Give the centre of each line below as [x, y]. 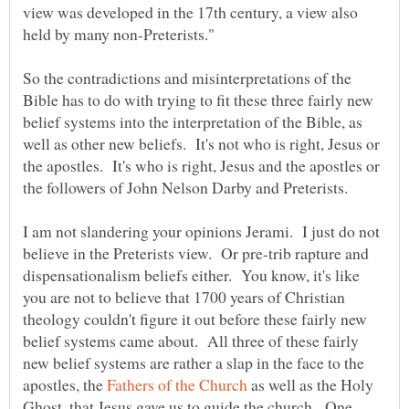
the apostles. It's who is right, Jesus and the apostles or [201, 165]
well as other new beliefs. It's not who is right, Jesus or [201, 143]
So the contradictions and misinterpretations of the [187, 77]
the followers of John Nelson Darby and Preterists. [193, 187]
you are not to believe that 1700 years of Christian [184, 296]
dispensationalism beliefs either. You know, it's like [191, 274]
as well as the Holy [310, 384]
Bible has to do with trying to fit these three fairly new [198, 99]
